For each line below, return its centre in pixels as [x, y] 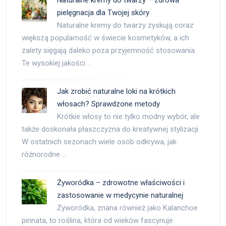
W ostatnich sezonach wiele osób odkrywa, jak [99, 142]
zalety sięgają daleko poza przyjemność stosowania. [109, 50]
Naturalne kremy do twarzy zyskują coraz [125, 25]
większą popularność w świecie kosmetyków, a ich [105, 38]
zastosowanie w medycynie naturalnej [120, 195]
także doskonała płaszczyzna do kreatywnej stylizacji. [111, 129]
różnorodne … [44, 154]
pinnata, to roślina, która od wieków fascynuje [97, 220]
